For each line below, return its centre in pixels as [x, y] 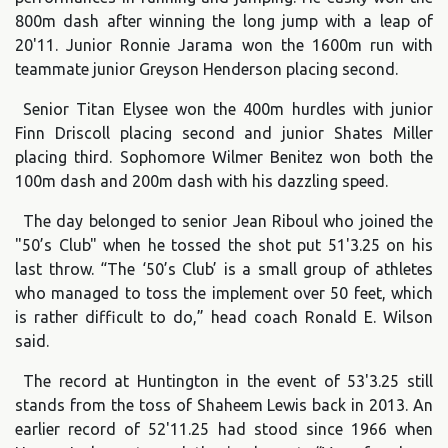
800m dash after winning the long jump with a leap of [224, 21]
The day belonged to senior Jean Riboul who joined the [228, 221]
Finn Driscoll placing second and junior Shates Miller [224, 133]
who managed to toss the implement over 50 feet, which [224, 293]
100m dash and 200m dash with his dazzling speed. [201, 181]
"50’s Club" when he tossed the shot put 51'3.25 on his [224, 245]
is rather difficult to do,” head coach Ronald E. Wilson [224, 317]
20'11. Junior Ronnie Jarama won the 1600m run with [224, 45]
